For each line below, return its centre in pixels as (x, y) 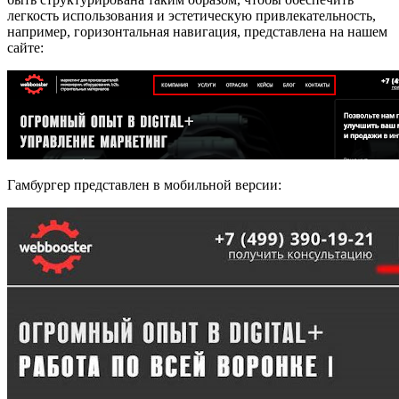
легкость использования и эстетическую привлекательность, (191, 16)
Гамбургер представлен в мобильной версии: (144, 185)
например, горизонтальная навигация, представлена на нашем (197, 32)
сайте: (25, 48)
